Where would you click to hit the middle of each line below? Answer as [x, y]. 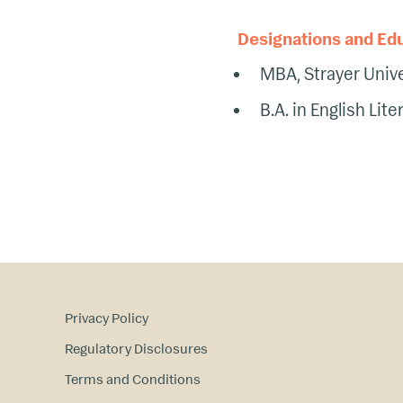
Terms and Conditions [133, 379]
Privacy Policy [107, 318]
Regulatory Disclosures [136, 348]
